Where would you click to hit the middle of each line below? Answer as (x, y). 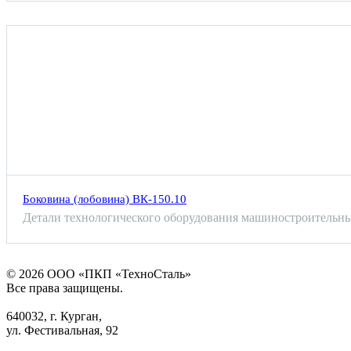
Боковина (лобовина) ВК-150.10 (105, 199)
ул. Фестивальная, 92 (62, 330)
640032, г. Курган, (54, 316)
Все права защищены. (65, 288)
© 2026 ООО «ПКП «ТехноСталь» (99, 273)
